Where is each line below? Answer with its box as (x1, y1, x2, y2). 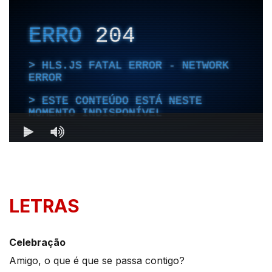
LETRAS (9, 195, 80, 217)
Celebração (9, 236, 66, 249)
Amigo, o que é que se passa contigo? (9, 254, 185, 267)
